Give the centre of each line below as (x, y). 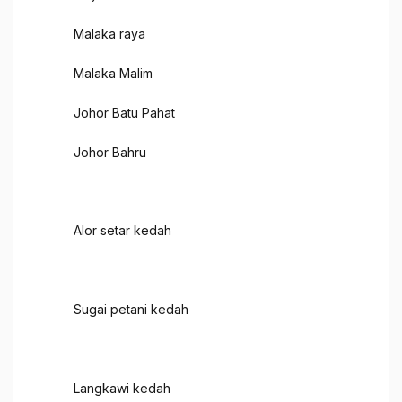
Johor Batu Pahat (124, 112)
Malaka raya (109, 34)
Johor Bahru (110, 152)
